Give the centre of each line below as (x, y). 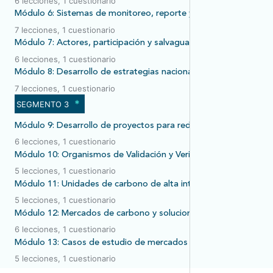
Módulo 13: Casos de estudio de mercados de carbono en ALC (141, 243)
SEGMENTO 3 (43, 104)
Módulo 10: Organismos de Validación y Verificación (118, 155)
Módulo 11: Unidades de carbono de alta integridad (119, 184)
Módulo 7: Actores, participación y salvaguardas (111, 43)
